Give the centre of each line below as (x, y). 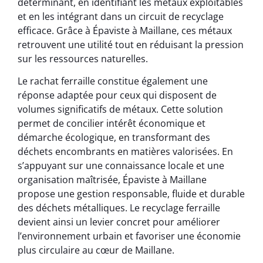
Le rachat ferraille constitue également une (113, 81)
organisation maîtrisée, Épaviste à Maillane (112, 180)
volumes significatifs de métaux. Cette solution (120, 109)
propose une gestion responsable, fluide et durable (131, 194)
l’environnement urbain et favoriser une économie (129, 236)
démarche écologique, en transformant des (114, 138)
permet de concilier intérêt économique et (112, 124)
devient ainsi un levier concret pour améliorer (119, 222)
